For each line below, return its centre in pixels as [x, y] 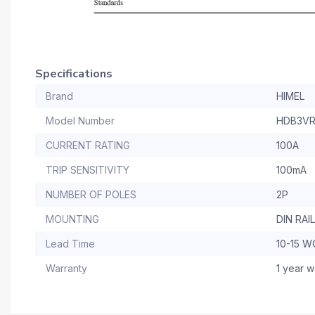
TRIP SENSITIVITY [88, 170]
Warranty [66, 269]
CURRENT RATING [88, 146]
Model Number [80, 121]
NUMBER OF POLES [91, 195]
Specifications [74, 74]
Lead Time [70, 244]
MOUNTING [72, 219]
